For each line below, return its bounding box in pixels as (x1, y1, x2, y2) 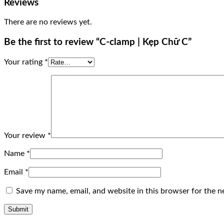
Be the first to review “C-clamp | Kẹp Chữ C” (4, 37, 191, 47)
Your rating (4, 57, 44, 66)
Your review (4, 131, 47, 139)
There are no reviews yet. (4, 18, 92, 26)
